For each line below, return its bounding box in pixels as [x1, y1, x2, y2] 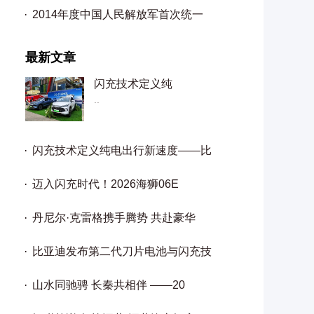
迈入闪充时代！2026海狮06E [32, 178, 179, 190]
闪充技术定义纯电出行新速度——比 [32, 144, 212, 156]
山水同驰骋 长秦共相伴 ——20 [32, 279, 185, 291]
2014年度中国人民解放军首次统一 [32, 8, 203, 20]
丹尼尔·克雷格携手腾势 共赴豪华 [32, 212, 196, 224]
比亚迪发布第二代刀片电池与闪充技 [32, 245, 212, 257]
